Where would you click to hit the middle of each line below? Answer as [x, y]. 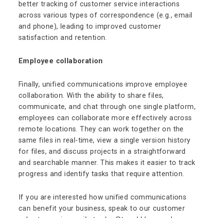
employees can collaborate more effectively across [105, 118]
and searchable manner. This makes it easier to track [107, 163]
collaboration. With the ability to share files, [91, 96]
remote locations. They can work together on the [101, 129]
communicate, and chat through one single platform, [107, 107]
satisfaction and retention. [63, 38]
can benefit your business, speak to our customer [102, 209]
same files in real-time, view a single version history [105, 141]
